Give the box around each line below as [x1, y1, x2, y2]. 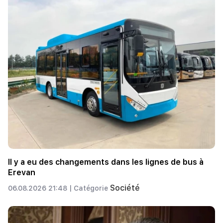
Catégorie [74, 184, 110, 192]
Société [110, 183, 140, 193]
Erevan [8, 167, 35, 177]
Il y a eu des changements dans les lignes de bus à [8, 157, 204, 167]
